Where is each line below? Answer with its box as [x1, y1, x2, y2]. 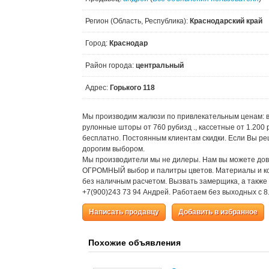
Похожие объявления [88, 238, 181, 247]
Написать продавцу [89, 208, 159, 216]
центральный [136, 61, 184, 70]
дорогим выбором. [82, 145, 145, 153]
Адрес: [85, 83, 110, 92]
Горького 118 [110, 83, 155, 92]
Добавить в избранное [178, 208, 258, 216]
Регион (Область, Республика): [85, 17, 190, 25]
